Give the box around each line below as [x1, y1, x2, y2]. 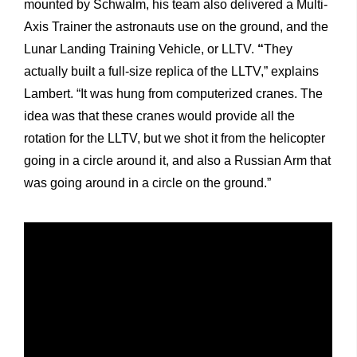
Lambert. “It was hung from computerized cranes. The [24, 86, 323, 100]
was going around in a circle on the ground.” [24, 175, 271, 190]
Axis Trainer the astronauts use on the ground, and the [24, 19, 328, 33]
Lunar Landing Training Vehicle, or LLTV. [24, 41, 254, 56]
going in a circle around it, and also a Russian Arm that [24, 153, 331, 167]
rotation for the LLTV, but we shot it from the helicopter [24, 131, 325, 145]
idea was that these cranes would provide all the [24, 108, 295, 123]
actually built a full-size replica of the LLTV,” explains [24, 64, 319, 78]
